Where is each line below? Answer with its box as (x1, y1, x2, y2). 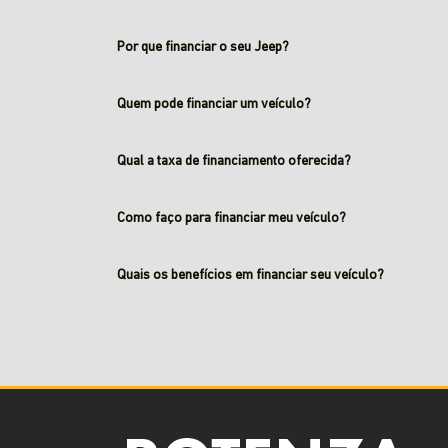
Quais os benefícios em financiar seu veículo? (117, 268, 384, 283)
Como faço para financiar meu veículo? (117, 211, 346, 226)
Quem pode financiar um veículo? (117, 97, 311, 112)
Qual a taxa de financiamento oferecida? (117, 154, 351, 169)
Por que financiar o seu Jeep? (117, 40, 289, 55)
